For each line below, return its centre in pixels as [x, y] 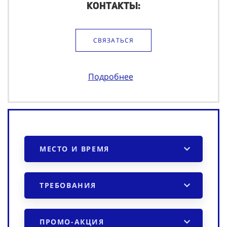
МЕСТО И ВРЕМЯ [74, 149]
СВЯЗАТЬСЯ [113, 41]
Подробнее [110, 77]
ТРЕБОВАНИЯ [68, 185]
